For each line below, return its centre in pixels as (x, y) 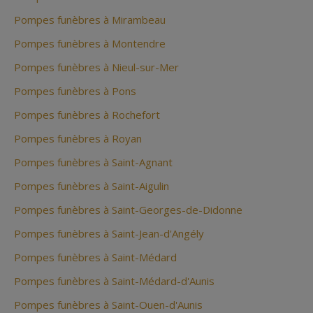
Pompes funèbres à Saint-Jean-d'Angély (109, 234)
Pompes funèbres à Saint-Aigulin (92, 186)
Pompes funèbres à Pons (75, 91)
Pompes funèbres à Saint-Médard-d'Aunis (114, 281)
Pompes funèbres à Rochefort (87, 115)
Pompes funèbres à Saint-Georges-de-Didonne (128, 210)
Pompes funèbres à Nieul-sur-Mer (96, 67)
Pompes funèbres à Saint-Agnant (93, 162)
